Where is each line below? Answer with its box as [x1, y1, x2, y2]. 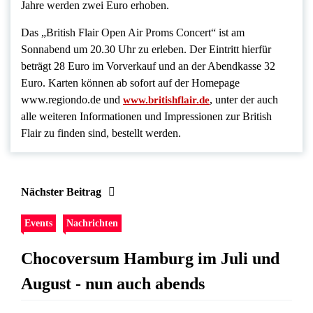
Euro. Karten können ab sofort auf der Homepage [21, 77, 240, 89]
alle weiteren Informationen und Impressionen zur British [21, 110, 272, 123]
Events [24, 217, 52, 229]
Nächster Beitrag [21, 186, 101, 198]
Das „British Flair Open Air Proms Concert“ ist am [21, 27, 245, 39]
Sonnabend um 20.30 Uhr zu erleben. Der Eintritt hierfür [21, 43, 271, 56]
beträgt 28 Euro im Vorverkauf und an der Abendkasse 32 [21, 60, 275, 73]
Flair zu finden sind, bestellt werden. [21, 127, 181, 140]
